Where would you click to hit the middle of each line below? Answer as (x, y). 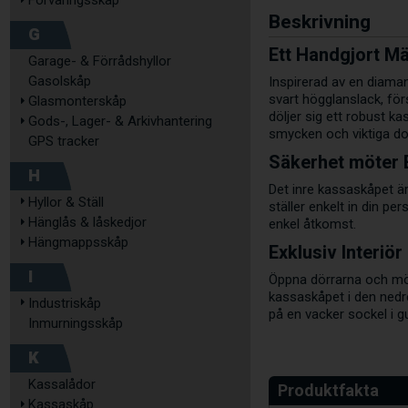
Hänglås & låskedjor (87, 222)
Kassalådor (62, 384)
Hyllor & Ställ (66, 202)
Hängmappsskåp (78, 242)
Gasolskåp (60, 81)
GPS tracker (64, 141)
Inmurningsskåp (76, 323)
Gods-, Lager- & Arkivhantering (120, 121)
